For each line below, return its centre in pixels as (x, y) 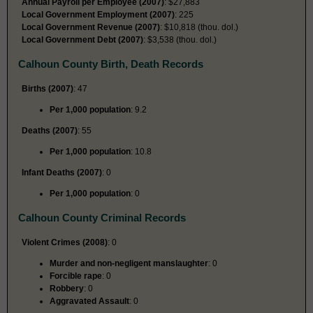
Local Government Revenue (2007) (91, 27)
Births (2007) (48, 88)
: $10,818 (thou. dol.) (199, 27)
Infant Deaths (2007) (62, 172)
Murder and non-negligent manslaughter (129, 263)
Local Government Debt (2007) (82, 39)
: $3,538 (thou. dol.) (180, 39)
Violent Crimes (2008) (65, 242)
